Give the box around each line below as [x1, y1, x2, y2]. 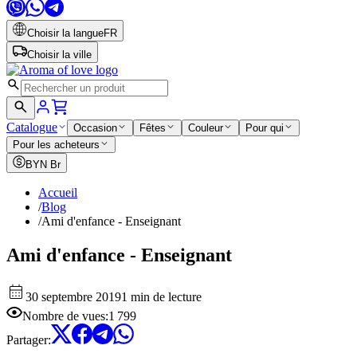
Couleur [188, 122, 223, 134]
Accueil [38, 186, 77, 199]
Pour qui [245, 122, 284, 134]
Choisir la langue [27, 27, 104, 39]
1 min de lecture [121, 289, 202, 304]
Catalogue [6, 120, 57, 134]
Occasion [73, 122, 117, 134]
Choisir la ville [27, 49, 92, 61]
